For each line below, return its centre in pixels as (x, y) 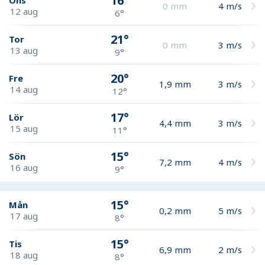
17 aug (24, 216)
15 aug (24, 128)
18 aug (24, 255)
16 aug (24, 167)
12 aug (24, 11)
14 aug (24, 89)
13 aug (24, 50)
